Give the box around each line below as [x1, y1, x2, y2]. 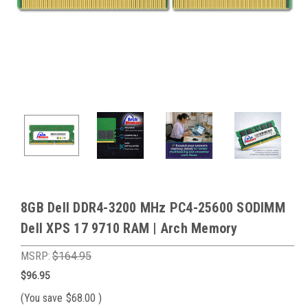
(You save [21, 291, 63, 305]
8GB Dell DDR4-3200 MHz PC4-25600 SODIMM [21, 199, 285, 216]
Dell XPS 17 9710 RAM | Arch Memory [21, 220, 238, 236]
